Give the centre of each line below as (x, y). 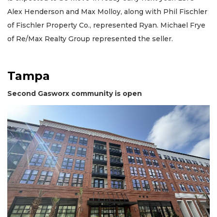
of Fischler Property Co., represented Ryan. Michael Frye (106, 25)
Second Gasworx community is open (75, 93)
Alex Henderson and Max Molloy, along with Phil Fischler (107, 11)
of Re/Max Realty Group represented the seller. (90, 39)
